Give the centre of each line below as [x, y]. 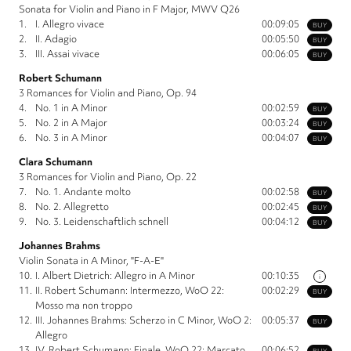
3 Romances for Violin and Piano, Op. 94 [108, 93]
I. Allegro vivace [70, 24]
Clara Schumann [56, 162]
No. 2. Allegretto [72, 207]
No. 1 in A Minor [71, 108]
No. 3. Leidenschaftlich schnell [102, 222]
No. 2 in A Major [71, 123]
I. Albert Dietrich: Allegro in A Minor [115, 276]
